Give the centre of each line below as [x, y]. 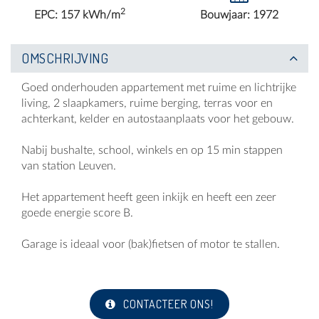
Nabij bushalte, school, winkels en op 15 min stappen [152, 151]
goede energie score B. [77, 213]
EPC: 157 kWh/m [77, 15]
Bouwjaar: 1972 [239, 15]
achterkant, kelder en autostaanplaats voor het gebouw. [158, 119]
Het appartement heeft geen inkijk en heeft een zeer [149, 198]
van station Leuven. [70, 166]
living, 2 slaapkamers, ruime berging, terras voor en [147, 104]
